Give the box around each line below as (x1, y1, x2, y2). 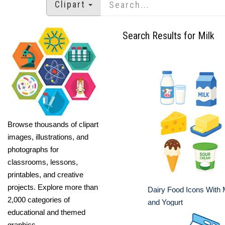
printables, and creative (8, 170, 83, 179)
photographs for (8, 145, 59, 154)
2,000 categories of (8, 195, 70, 204)
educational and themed (8, 207, 85, 216)
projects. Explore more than (8, 182, 98, 191)
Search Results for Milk (123, 30, 214, 42)
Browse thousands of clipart (8, 120, 98, 129)
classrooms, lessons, (8, 157, 78, 166)
